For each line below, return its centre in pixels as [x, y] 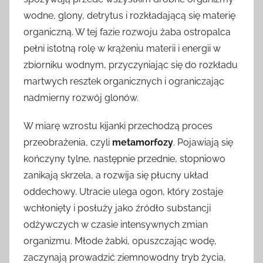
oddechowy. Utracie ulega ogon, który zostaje [123, 191]
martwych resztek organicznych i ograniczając [124, 81]
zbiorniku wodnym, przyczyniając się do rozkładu [131, 65]
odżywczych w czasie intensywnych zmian [116, 224]
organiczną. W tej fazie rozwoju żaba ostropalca [127, 32]
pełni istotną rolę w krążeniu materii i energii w [122, 48]
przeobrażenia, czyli [68, 142]
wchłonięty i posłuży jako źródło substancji [117, 208]
